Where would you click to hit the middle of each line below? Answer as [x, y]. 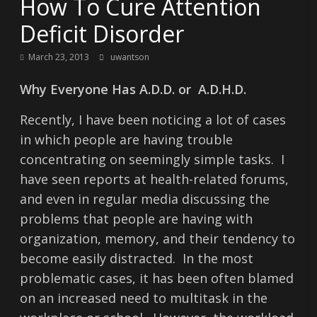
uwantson [130, 57]
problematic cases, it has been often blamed [157, 278]
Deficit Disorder [102, 34]
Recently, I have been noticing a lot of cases [153, 120]
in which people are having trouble [127, 139]
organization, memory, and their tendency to [158, 238]
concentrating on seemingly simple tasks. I [152, 159]
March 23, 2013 [59, 57]
